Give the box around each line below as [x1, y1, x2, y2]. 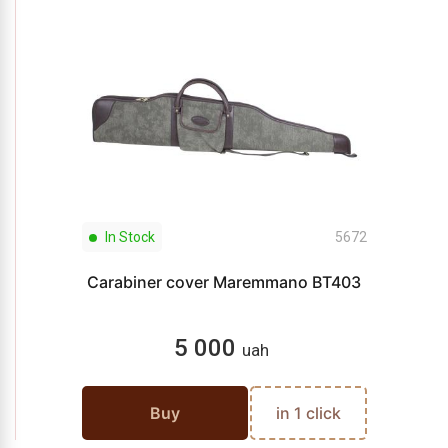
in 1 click [275, 403, 341, 423]
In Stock [101, 229, 155, 245]
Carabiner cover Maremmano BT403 [87, 272, 361, 292]
